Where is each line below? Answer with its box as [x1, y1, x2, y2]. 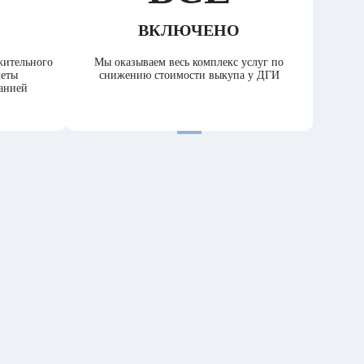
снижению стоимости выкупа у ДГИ [98, 69, 279, 82]
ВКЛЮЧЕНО [138, 21, 240, 40]
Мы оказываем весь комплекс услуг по [94, 56, 284, 69]
